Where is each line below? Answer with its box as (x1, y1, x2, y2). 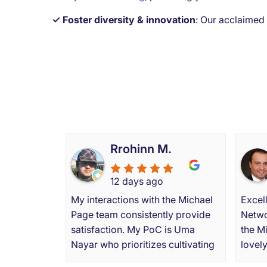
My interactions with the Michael (71, 193, 213, 206)
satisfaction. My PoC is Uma (71, 223, 195, 235)
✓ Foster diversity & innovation (52, 13, 195, 26)
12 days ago (110, 175, 163, 187)
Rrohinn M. (110, 141, 172, 156)
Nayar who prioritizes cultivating (71, 238, 215, 250)
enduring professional (71, 253, 168, 265)
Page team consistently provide (71, 208, 210, 221)
